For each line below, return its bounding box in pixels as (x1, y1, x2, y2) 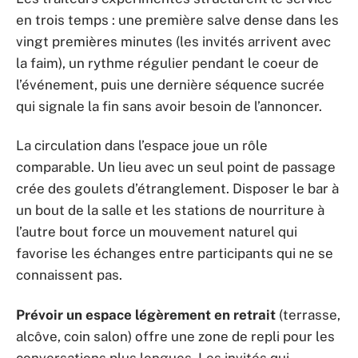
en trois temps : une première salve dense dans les (16, 11, 339, 28)
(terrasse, (276, 306, 340, 323)
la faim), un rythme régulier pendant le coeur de (16, 54, 319, 71)
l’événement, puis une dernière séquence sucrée (16, 76, 324, 93)
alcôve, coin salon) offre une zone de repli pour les (16, 328, 335, 344)
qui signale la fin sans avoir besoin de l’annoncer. (16, 97, 322, 114)
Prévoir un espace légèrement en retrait (16, 306, 276, 323)
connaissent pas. (16, 267, 122, 284)
